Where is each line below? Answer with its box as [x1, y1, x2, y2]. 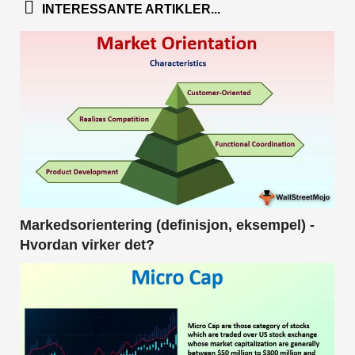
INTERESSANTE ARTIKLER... [42, 2, 220, 17]
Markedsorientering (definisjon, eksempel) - [20, 216, 315, 233]
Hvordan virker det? [20, 236, 155, 253]
